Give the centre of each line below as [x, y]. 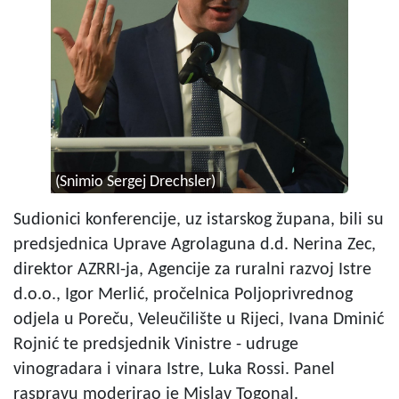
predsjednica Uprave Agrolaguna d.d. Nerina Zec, [195, 245]
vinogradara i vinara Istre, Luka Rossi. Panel [174, 370]
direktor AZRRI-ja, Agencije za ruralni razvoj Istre [192, 270]
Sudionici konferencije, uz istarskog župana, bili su [199, 220]
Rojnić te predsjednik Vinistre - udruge [156, 345]
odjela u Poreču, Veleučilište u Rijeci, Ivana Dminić [199, 320]
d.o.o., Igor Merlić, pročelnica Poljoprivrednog [183, 295]
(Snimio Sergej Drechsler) [135, 183]
